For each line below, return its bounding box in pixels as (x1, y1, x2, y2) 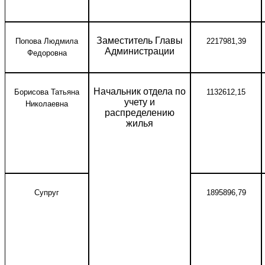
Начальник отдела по (93, 86, 186, 96)
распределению (105, 108, 174, 118)
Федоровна (27, 49, 67, 57)
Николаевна (25, 99, 68, 108)
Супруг (34, 188, 59, 197)
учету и (124, 97, 155, 107)
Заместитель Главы (96, 35, 183, 46)
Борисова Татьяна (14, 88, 79, 96)
